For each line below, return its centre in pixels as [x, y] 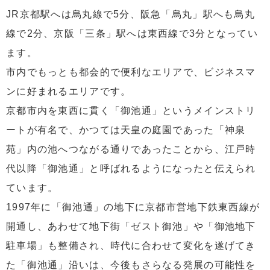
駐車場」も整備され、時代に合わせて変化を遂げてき [131, 246]
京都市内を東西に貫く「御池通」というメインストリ [131, 111]
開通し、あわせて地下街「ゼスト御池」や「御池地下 [131, 227]
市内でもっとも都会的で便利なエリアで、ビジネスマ [131, 72]
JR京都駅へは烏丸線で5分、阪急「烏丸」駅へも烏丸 [130, 14]
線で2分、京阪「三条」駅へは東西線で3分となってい [132, 34]
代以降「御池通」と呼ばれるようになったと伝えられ [131, 169]
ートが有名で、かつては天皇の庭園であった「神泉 [126, 130]
